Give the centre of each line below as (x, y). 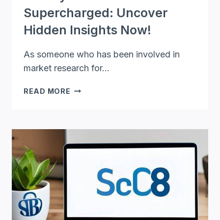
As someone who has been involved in (102, 54)
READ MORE (47, 91)
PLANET (86, 100)
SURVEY (86, 89)
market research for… (67, 68)
